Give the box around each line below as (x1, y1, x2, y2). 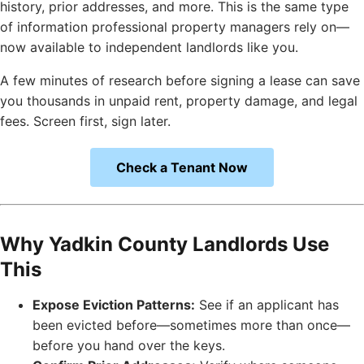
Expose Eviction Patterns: (32, 297, 195, 314)
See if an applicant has (195, 297, 339, 314)
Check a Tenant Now (116, 159, 248, 176)
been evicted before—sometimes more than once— (32, 317, 350, 334)
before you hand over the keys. (32, 337, 225, 354)
